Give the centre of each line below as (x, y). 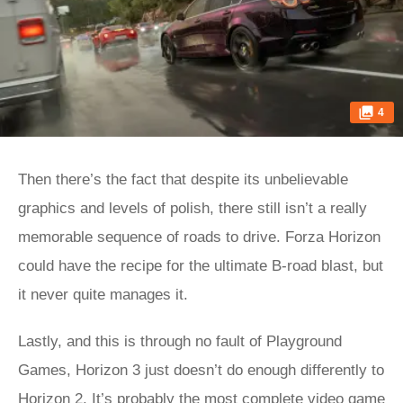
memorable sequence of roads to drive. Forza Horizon (199, 237)
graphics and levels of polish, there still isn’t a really (193, 208)
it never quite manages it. (103, 295)
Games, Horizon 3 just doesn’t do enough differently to (201, 370)
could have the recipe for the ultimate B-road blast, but (201, 266)
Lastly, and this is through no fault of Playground (180, 341)
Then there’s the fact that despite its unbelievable (183, 179)
